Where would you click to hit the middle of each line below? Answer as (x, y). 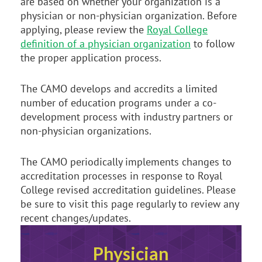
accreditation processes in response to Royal (121, 175)
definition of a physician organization (106, 44)
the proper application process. (91, 58)
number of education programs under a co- (118, 102)
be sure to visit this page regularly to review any (130, 204)
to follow (213, 44)
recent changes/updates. (76, 218)
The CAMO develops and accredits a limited (119, 88)
